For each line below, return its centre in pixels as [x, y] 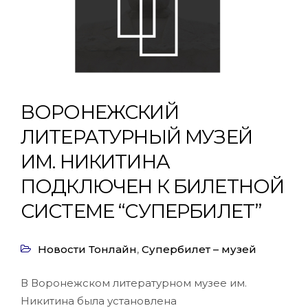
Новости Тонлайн [87, 249]
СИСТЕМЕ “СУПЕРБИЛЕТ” [141, 211]
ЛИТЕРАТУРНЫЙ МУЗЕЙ [136, 137]
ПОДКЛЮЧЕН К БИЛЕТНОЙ [153, 186]
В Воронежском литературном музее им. [134, 283]
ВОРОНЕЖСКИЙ [100, 112]
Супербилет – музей [199, 249]
